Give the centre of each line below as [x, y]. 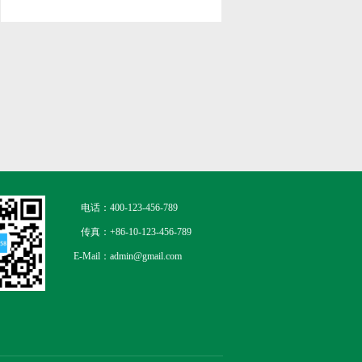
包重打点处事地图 [79, 13]
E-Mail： [92, 257]
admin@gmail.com [146, 257]
